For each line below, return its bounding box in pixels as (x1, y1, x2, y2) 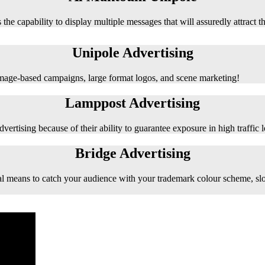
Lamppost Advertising (65, 95, 200, 111)
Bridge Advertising (75, 145, 190, 161)
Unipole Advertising (72, 45, 193, 61)
